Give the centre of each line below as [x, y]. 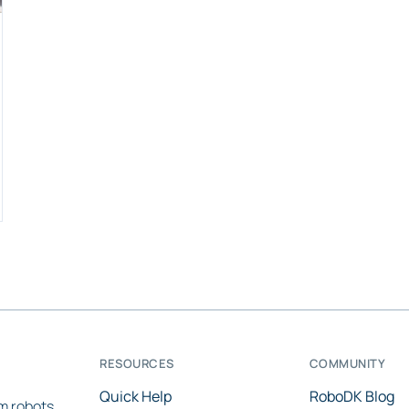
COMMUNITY [347, 363]
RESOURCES [137, 363]
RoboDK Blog [351, 396]
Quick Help [136, 396]
